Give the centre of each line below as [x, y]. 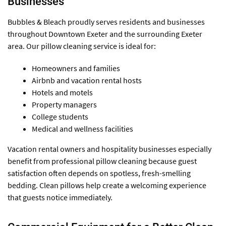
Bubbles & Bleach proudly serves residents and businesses [106, 22]
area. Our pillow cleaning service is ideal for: [82, 46]
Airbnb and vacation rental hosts [87, 80]
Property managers [64, 105]
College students [60, 117]
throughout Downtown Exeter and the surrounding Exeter [105, 34]
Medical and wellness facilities [82, 129]
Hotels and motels [62, 93]
